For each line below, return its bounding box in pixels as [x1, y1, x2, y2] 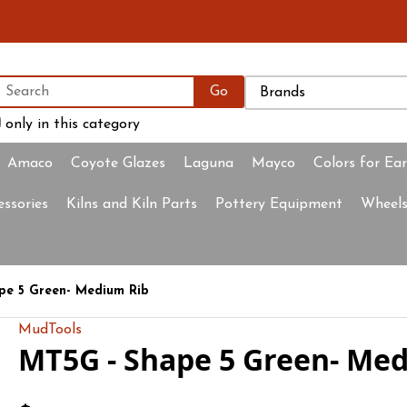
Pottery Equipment [215, 197, 342, 212]
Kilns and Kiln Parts [66, 197, 197, 212]
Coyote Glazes [71, 156, 165, 171]
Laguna [184, 156, 233, 171]
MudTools [18, 323, 82, 337]
